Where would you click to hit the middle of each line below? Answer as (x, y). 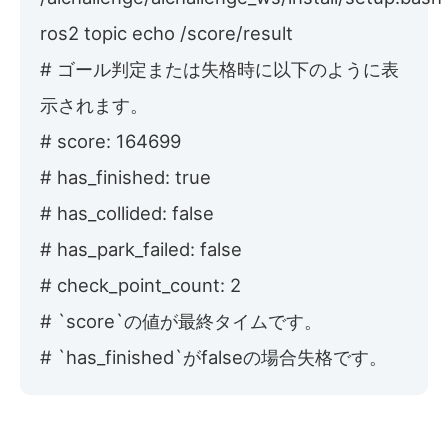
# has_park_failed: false (141, 248)
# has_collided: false (127, 212)
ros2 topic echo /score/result (166, 32)
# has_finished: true (125, 176)
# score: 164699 (110, 140)
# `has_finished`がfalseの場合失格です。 (213, 356)
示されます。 (94, 104)
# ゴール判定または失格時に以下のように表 (219, 68)
